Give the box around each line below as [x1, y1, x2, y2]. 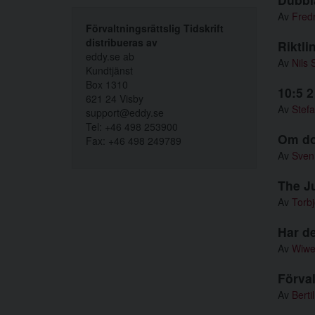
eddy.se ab [86, 49, 134, 63]
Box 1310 [86, 77, 128, 91]
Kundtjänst [86, 63, 133, 77]
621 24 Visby [86, 91, 143, 105]
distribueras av [86, 35, 157, 49]
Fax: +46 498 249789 [86, 134, 181, 148]
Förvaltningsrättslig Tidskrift [86, 21, 224, 35]
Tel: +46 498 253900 [86, 120, 178, 134]
